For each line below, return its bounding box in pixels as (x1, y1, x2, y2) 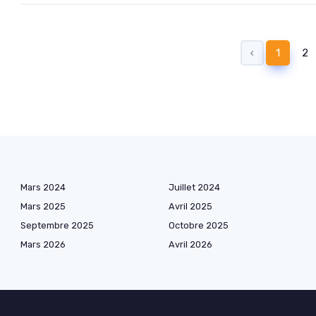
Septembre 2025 (20, 219, 94, 231)
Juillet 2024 (169, 181, 220, 193)
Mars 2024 (20, 181, 66, 193)
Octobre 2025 (169, 219, 229, 231)
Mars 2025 (20, 200, 66, 212)
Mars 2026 (20, 238, 66, 250)
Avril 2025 (169, 200, 212, 212)
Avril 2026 (169, 238, 212, 250)
